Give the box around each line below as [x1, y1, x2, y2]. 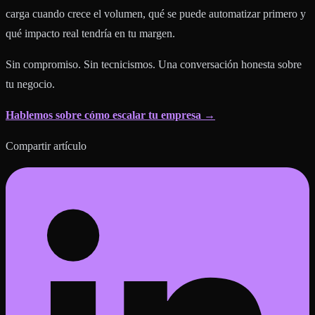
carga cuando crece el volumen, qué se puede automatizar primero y [6, 8, 306, 20]
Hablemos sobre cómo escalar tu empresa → [6, 109, 215, 122]
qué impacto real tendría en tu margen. [6, 27, 175, 40]
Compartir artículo [6, 140, 86, 153]
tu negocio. [6, 78, 55, 91]
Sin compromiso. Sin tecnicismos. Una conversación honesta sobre [6, 58, 302, 71]
